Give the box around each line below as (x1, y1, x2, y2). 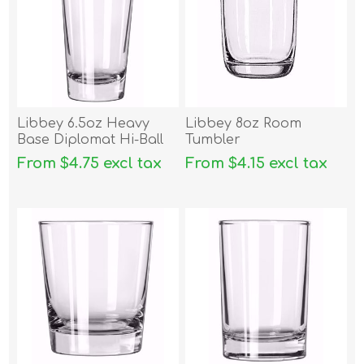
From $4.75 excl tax (17, 154, 162, 171)
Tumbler (185, 132, 241, 147)
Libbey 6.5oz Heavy (17, 115, 150, 131)
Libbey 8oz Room (185, 115, 302, 131)
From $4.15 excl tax (185, 154, 328, 171)
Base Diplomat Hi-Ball (17, 132, 164, 147)
